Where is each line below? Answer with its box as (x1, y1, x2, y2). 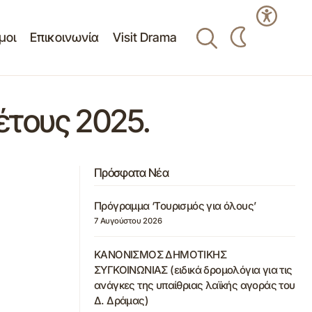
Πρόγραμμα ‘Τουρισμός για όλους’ (94, 199, 256, 213)
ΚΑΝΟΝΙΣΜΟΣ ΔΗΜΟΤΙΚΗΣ (94, 248, 226, 261)
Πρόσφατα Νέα (94, 166, 169, 180)
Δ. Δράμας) (94, 294, 149, 307)
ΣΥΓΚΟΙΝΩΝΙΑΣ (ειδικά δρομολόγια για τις (94, 263, 292, 276)
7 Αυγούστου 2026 (94, 216, 162, 226)
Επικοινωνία (29, 30, 99, 45)
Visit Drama (112, 30, 177, 45)
